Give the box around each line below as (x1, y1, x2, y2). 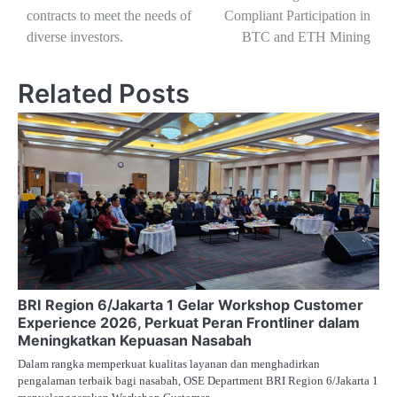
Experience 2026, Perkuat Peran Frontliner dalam (18, 314, 360, 332)
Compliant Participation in (224, 8, 370, 24)
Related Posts (18, 78, 190, 110)
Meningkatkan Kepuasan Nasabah (18, 331, 252, 350)
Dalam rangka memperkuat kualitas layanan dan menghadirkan (18, 357, 320, 371)
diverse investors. (27, 29, 123, 45)
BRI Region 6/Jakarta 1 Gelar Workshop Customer (18, 296, 363, 315)
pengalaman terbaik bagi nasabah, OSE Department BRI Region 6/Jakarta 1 (18, 374, 378, 388)
